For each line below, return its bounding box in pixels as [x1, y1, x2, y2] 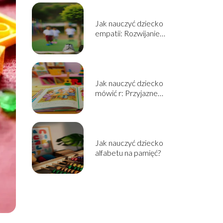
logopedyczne [95, 108, 142, 117]
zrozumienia [95, 48, 135, 58]
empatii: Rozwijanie [95, 28, 160, 38]
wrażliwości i [95, 38, 137, 48]
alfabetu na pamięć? [95, 148, 161, 157]
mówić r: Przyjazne [95, 88, 158, 98]
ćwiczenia [95, 98, 127, 108]
